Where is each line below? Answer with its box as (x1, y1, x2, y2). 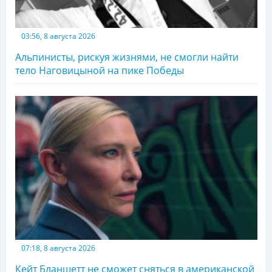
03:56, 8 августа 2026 (21, 30, 95, 41)
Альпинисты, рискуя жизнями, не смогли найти (15, 50, 239, 64)
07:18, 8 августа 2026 (21, 243, 95, 254)
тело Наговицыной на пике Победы (15, 63, 184, 77)
